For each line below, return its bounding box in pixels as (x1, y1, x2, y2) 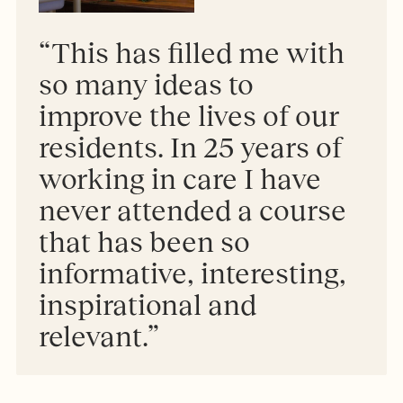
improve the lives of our (39, 99, 340, 132)
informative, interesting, (39, 256, 347, 290)
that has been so (39, 225, 251, 258)
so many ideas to (39, 67, 255, 101)
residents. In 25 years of (39, 130, 343, 164)
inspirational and (39, 288, 257, 321)
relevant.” (39, 319, 159, 353)
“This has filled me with (39, 36, 345, 69)
